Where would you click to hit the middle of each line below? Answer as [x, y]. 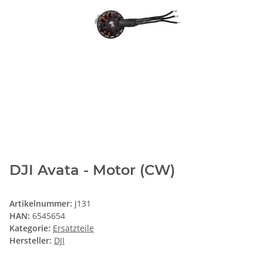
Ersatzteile [73, 228]
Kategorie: [31, 228]
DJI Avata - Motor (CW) [92, 170]
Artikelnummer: [42, 204]
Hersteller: [31, 241]
